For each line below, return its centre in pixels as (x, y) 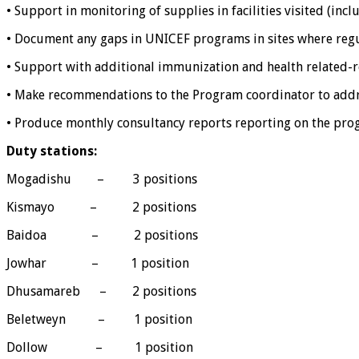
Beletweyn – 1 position (99, 320)
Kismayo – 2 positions (101, 208)
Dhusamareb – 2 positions (101, 292)
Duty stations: (52, 151)
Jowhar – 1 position (98, 264)
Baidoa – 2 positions (102, 236)
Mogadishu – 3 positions (102, 179)
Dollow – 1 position (100, 348)
